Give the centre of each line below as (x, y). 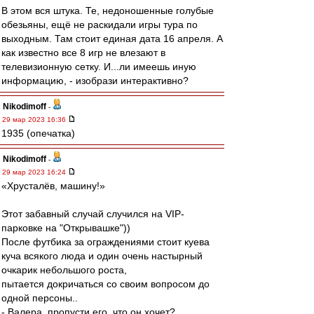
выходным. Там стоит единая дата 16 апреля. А (112, 39)
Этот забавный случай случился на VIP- (93, 214)
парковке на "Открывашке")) (66, 228)
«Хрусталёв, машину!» (53, 186)
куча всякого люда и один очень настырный (102, 256)
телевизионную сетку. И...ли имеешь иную (99, 67)
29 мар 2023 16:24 (35, 172)
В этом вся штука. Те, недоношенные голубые (108, 11)
